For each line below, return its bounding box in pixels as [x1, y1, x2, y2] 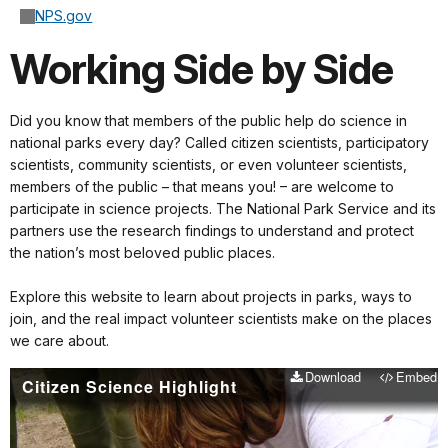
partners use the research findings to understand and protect [10, 222, 414, 240]
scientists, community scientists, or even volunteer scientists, [10, 156, 407, 174]
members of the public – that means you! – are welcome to [10, 178, 394, 196]
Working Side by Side [10, 44, 393, 95]
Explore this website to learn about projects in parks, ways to [10, 288, 412, 306]
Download [305, 367, 362, 387]
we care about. [10, 332, 117, 350]
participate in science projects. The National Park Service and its [10, 200, 436, 218]
